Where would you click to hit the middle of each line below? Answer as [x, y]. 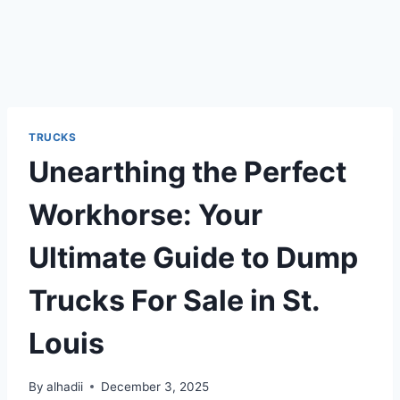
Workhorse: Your [146, 214]
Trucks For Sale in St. [174, 300]
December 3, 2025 [155, 386]
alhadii [65, 386]
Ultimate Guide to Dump [193, 257]
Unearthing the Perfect [187, 171]
